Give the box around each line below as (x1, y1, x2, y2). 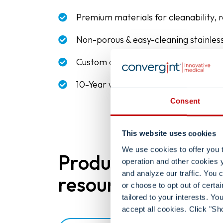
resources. (58, 172, 150, 197)
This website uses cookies (121, 129, 216, 138)
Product (58, 150, 128, 175)
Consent (170, 97, 200, 106)
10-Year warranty (76, 79, 145, 90)
